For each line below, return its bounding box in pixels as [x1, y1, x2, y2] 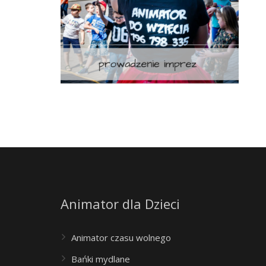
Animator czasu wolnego [71, 232, 171, 243]
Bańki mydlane [71, 253, 130, 265]
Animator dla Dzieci [61, 195, 180, 213]
